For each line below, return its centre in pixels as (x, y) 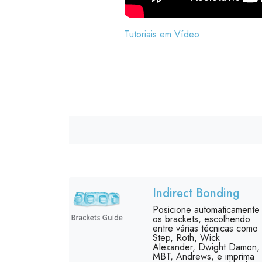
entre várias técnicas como (205, 228)
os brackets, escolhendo (201, 219)
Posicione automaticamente (206, 210)
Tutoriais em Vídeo (162, 34)
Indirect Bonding (196, 193)
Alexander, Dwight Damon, (206, 247)
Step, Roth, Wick (186, 238)
